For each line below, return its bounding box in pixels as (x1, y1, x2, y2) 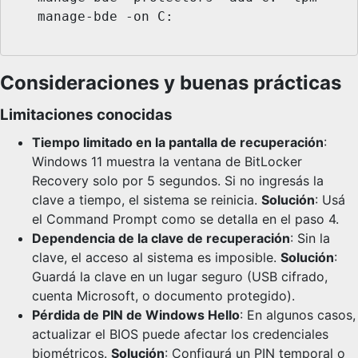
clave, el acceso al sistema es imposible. (32, 249, 280, 266)
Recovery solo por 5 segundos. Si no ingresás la (32, 173, 324, 189)
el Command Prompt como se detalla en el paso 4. (32, 211, 339, 228)
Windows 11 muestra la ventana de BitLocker (32, 153, 302, 170)
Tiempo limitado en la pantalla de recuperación (32, 134, 324, 151)
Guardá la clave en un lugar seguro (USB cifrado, (32, 268, 328, 285)
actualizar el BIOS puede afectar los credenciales (32, 326, 328, 343)
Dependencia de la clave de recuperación (32, 230, 290, 247)
